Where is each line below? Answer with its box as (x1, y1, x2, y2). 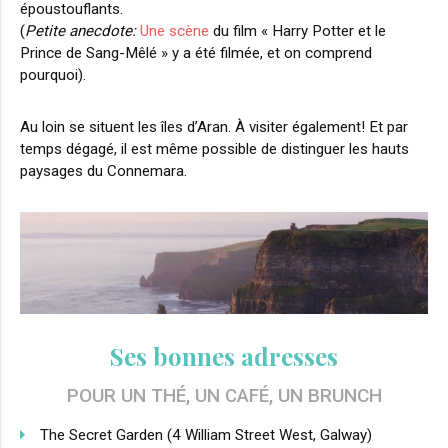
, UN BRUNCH (268, 383, 382, 407)
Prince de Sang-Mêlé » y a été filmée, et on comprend (20, 43, 372, 62)
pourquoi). (20, 65, 86, 84)
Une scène (140, 21, 209, 40)
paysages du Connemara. (20, 161, 187, 180)
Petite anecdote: (25, 21, 136, 40)
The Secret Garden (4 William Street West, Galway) (40, 425, 372, 444)
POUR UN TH (66, 383, 176, 407)
